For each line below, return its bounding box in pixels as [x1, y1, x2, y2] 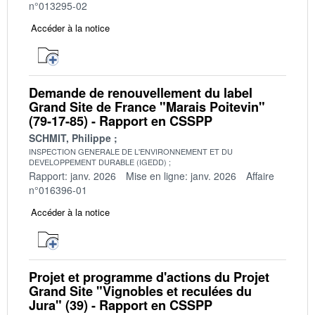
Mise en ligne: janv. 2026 [126, 168, 236, 183]
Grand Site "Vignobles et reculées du [29, 281, 252, 300]
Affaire [246, 168, 274, 183]
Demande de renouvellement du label [29, 83, 252, 102]
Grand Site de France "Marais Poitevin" [29, 97, 265, 116]
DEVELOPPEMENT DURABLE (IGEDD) [29, 155, 167, 167]
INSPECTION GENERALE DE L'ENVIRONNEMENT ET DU [29, 145, 233, 157]
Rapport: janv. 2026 [29, 168, 116, 183]
